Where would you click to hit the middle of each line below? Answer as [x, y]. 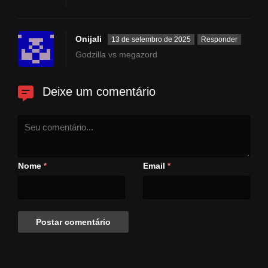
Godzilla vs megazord [116, 55]
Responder [219, 40]
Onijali [89, 39]
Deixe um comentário [99, 92]
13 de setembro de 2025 [151, 40]
